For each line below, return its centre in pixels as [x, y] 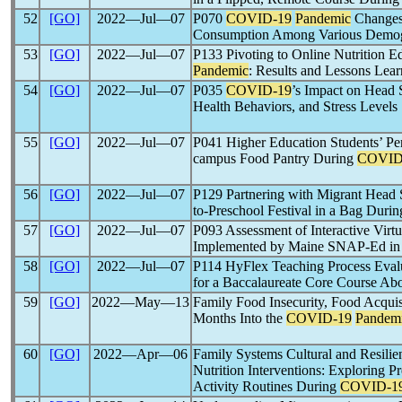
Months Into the [240, 318]
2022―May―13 [140, 302]
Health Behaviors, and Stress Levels [295, 106]
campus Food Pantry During [275, 158]
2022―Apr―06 [140, 354]
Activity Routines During [267, 386]
